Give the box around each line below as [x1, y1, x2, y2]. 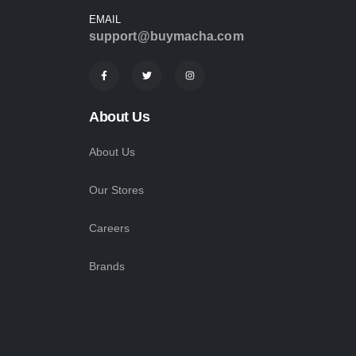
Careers [89, 222, 130, 235]
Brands [89, 260, 125, 273]
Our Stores [89, 184, 144, 197]
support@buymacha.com [89, 29, 244, 44]
